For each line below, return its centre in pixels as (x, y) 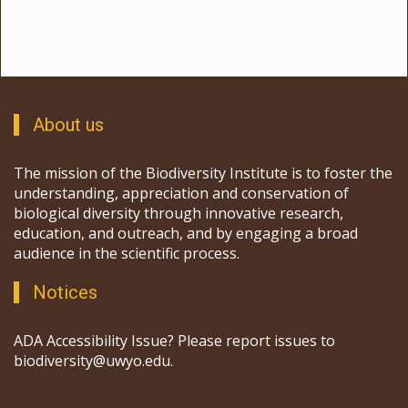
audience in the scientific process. (127, 254)
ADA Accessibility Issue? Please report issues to (174, 341)
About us (68, 125)
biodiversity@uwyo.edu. (93, 361)
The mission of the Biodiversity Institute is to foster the (203, 173)
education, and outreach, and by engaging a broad (186, 234)
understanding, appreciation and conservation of (181, 194)
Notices (65, 293)
